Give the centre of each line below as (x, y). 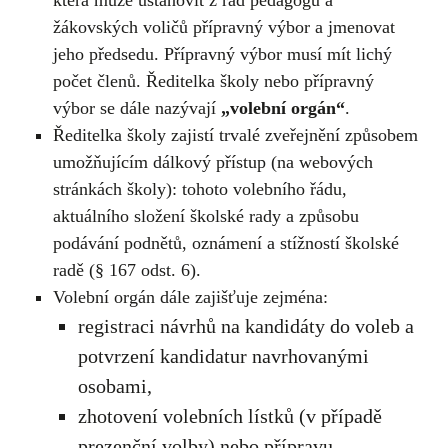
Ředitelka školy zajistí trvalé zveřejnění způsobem (235, 134)
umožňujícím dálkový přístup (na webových (212, 161)
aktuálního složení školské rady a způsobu (205, 215)
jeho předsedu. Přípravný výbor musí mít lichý (222, 53)
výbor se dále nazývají (136, 107)
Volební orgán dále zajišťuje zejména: (190, 296)
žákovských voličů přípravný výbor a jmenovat (223, 26)
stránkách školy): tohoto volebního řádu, (199, 188)
